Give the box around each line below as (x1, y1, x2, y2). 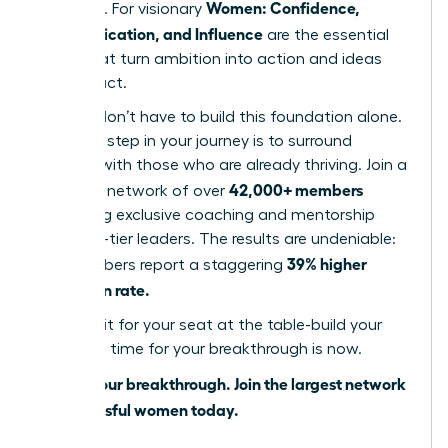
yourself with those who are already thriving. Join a (37, 157, 407, 174)
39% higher (287, 253, 367, 274)
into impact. (37, 75, 127, 92)
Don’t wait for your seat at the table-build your (37, 317, 382, 334)
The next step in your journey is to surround (37, 133, 352, 150)
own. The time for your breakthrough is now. (37, 341, 362, 358)
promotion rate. (37, 279, 150, 300)
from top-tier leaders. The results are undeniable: (37, 231, 396, 248)
